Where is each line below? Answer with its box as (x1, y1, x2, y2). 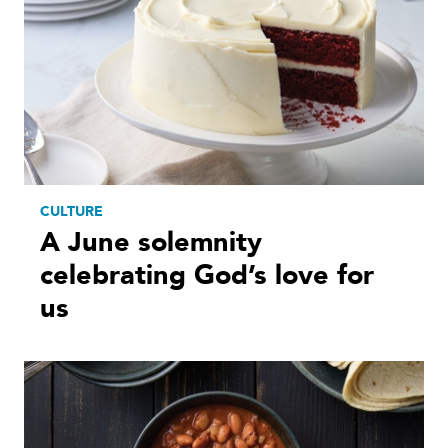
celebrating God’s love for (40, 257, 374, 295)
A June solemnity (40, 224, 262, 262)
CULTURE (40, 202, 103, 222)
